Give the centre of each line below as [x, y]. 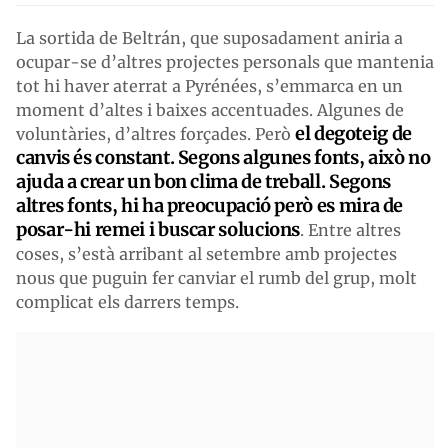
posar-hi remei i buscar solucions [158, 229]
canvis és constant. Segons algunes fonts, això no [223, 157]
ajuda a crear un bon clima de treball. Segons [203, 181]
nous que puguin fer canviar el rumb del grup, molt [216, 277]
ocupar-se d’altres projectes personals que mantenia [225, 61]
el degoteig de [353, 133]
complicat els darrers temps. [127, 301]
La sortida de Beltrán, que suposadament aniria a [209, 37]
